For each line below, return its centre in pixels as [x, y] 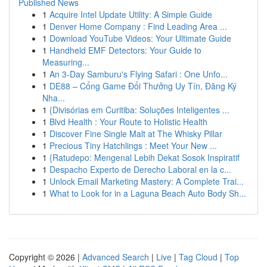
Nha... [54, 98]
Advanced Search [116, 257]
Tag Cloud [198, 257]
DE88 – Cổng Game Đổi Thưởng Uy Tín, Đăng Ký [143, 86]
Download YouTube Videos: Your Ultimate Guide [140, 38]
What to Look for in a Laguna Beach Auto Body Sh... [148, 193]
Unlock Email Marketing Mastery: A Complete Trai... [147, 181]
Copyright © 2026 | [46, 257]
